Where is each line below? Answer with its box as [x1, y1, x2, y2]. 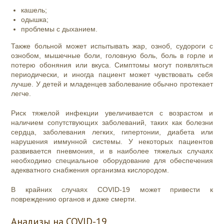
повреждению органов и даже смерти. [11, 195, 137, 203]
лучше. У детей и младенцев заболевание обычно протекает [11, 80, 213, 88]
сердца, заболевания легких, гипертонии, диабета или [11, 128, 213, 136]
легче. [11, 89, 31, 98]
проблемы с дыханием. [21, 25, 100, 33]
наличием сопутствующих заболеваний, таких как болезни [11, 118, 213, 127]
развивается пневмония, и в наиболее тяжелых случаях [11, 147, 213, 155]
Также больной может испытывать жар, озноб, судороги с [11, 42, 213, 50]
